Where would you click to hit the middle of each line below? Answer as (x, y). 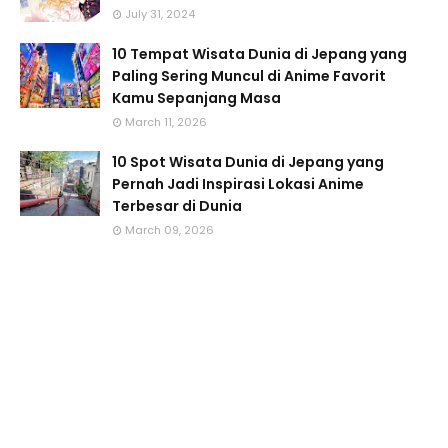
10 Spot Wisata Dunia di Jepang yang (248, 162)
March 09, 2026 (169, 230)
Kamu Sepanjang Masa (196, 98)
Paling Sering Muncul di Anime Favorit (249, 76)
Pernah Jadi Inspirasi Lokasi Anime (238, 184)
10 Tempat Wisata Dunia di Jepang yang (259, 54)
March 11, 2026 (166, 122)
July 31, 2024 (160, 14)
